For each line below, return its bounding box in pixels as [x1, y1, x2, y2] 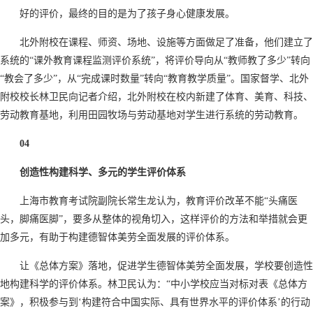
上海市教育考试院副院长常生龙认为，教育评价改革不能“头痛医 [20, 195, 298, 206]
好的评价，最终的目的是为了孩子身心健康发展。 [20, 8, 235, 19]
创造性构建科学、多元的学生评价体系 [20, 166, 186, 177]
